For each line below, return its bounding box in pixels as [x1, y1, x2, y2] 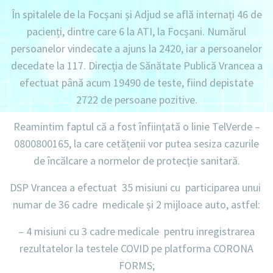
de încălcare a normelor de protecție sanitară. [33, 154, 240, 168]
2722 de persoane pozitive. [76, 93, 197, 107]
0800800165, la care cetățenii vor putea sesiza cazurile [14, 136, 259, 151]
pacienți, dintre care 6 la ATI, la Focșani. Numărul [27, 24, 246, 39]
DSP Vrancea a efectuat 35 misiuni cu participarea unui [10, 180, 263, 195]
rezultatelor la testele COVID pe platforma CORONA [19, 241, 253, 256]
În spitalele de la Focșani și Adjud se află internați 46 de [11, 7, 262, 22]
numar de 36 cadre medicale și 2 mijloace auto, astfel [13, 197, 258, 212]
